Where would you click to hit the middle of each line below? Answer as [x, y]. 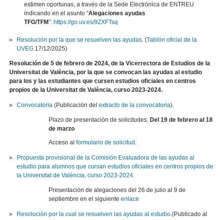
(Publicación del [76, 105]
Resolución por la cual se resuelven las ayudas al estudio [94, 214]
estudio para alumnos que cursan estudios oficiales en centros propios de [115, 166]
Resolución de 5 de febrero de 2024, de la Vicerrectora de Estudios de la [110, 63]
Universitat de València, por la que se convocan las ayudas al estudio [106, 72]
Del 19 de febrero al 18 [181, 120]
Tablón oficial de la [172, 40]
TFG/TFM [37, 22]
